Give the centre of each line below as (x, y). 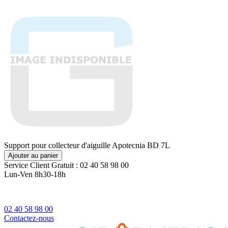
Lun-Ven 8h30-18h (35, 174)
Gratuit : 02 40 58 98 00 (90, 165)
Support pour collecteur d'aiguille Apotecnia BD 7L (87, 145)
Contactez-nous (29, 218)
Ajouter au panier (33, 155)
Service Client (28, 165)
